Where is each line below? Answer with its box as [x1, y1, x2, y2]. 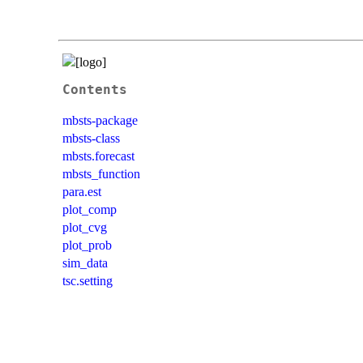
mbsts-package [62, 113, 138, 127]
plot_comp [62, 202, 117, 216]
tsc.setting [62, 273, 113, 288]
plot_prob [62, 237, 112, 252]
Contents [62, 82, 127, 97]
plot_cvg [62, 220, 107, 234]
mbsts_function [62, 166, 140, 181]
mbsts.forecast [62, 148, 135, 163]
